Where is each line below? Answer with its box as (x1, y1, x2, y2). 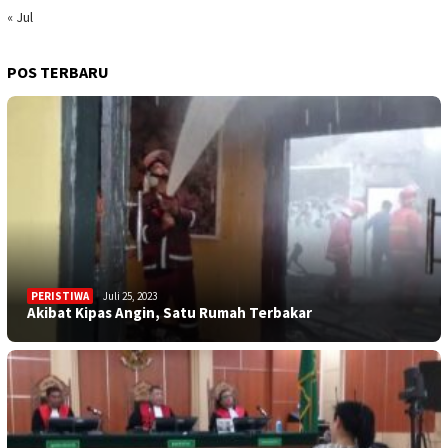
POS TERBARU (7, 62, 109, 83)
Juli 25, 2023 (103, 288, 157, 303)
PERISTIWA (31, 288, 89, 303)
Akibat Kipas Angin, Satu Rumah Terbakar (27, 302, 312, 322)
